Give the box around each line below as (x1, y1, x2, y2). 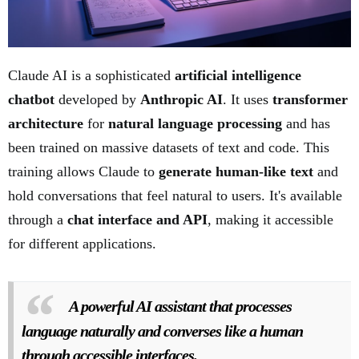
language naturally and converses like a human (22, 321, 303, 340)
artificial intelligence (175, 67, 301, 83)
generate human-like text (159, 163, 313, 179)
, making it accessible (208, 211, 333, 228)
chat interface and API (67, 211, 208, 228)
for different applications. (8, 235, 156, 252)
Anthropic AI (140, 91, 223, 107)
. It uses (223, 91, 272, 107)
